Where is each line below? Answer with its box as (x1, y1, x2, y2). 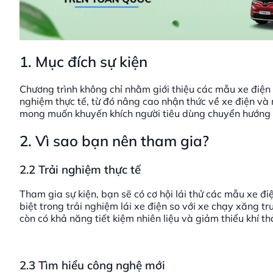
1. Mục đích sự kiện (19, 52, 147, 71)
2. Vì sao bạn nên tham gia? (19, 131, 209, 150)
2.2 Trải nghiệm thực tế (19, 161, 141, 177)
